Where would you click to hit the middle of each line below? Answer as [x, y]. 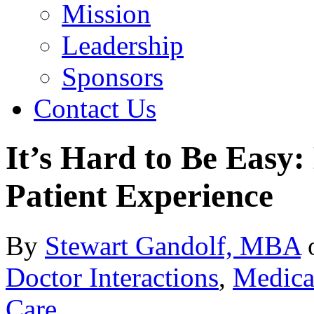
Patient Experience [139, 196]
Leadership [123, 45]
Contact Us [95, 108]
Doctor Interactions [112, 277]
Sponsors [112, 77]
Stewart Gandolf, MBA [173, 245]
